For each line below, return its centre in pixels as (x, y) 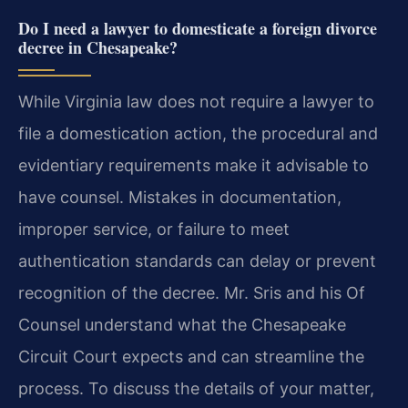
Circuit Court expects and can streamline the (191, 357)
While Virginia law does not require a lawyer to (196, 102)
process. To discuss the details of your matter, (196, 389)
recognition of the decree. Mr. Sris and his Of (192, 293)
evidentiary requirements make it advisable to (194, 166)
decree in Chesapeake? (98, 48)
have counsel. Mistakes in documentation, (180, 198)
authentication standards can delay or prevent (197, 261)
